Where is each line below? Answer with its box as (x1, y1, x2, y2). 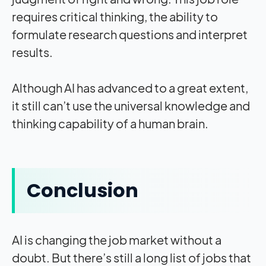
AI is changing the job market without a (12, 232, 221, 248)
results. (12, 45, 55, 60)
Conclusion (27, 177, 138, 204)
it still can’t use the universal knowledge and (12, 98, 250, 113)
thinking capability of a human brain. (12, 116, 210, 131)
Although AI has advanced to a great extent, (12, 80, 248, 96)
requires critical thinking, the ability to (12, 9, 218, 24)
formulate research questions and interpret (12, 27, 248, 42)
